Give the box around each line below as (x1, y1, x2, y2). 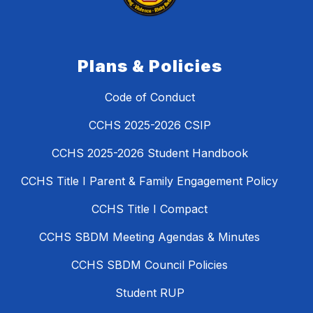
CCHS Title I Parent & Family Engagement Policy (21, 173, 278, 188)
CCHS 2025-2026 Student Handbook (51, 145, 248, 160)
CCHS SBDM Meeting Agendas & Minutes (39, 229, 260, 244)
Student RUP (115, 285, 184, 300)
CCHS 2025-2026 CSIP (88, 117, 211, 132)
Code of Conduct (104, 89, 195, 104)
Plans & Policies (77, 55, 222, 76)
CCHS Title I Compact (92, 201, 208, 216)
